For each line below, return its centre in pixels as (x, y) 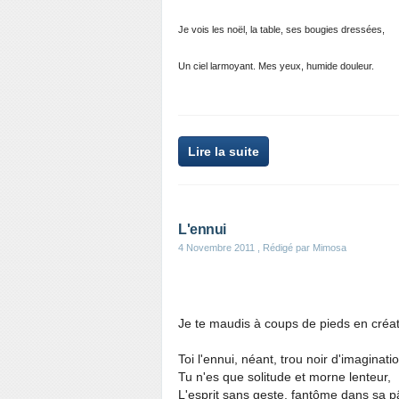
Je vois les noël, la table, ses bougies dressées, (281, 29)
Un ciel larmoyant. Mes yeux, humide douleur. (276, 66)
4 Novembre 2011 (216, 248)
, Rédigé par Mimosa (301, 248)
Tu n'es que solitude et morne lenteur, (285, 377)
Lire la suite (224, 151)
